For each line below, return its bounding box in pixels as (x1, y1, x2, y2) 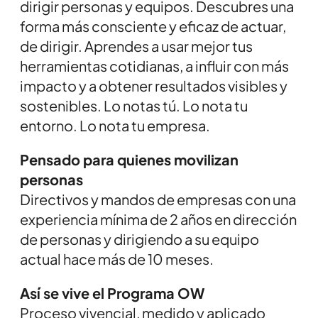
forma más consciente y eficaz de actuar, (20, 17, 286, 35)
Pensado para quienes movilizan (20, 150, 238, 169)
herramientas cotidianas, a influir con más (20, 57, 289, 75)
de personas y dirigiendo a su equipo (20, 230, 259, 248)
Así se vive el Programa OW (20, 284, 204, 302)
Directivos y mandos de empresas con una (20, 190, 296, 209)
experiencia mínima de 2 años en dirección (20, 210, 297, 229)
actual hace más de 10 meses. (20, 250, 214, 268)
